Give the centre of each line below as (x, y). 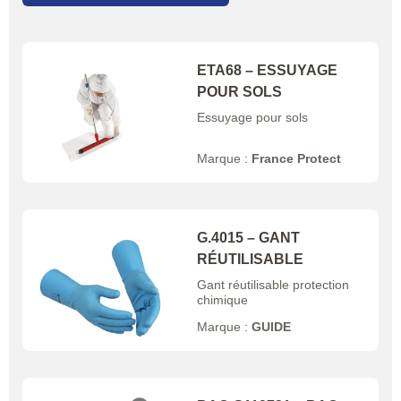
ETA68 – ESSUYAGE (268, 71)
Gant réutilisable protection (273, 285)
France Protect (297, 159)
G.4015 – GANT (249, 238)
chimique (223, 300)
